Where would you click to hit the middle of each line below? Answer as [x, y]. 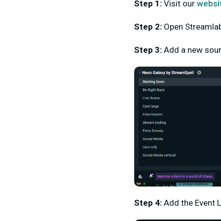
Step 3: [149, 50]
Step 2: [149, 26]
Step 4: [149, 203]
